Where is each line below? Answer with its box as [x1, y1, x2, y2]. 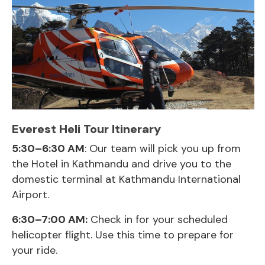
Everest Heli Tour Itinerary [12, 121, 161, 137]
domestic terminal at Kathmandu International [12, 172, 241, 187]
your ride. [12, 243, 57, 258]
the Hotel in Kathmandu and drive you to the [12, 157, 231, 172]
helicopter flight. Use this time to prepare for [12, 228, 234, 243]
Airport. [12, 188, 49, 202]
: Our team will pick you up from [85, 141, 241, 156]
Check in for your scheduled [88, 212, 228, 227]
